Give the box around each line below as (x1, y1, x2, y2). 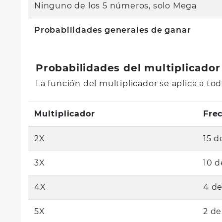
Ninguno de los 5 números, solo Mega (34, 1, 197, 10)
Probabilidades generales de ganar (34, 25, 191, 35)
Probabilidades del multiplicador (36, 62, 221, 74)
